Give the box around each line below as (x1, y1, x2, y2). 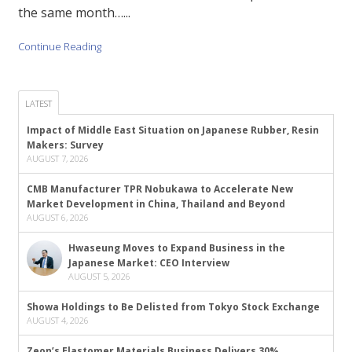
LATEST (24, 97, 52, 109)
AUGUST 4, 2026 (26, 313, 89, 326)
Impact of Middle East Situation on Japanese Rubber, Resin (26, 123, 319, 137)
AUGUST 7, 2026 (26, 152, 89, 164)
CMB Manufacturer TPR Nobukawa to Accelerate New (26, 181, 293, 196)
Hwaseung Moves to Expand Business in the (68, 240, 285, 255)
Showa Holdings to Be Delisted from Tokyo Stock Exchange (26, 299, 320, 313)
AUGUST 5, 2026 (68, 269, 130, 282)
